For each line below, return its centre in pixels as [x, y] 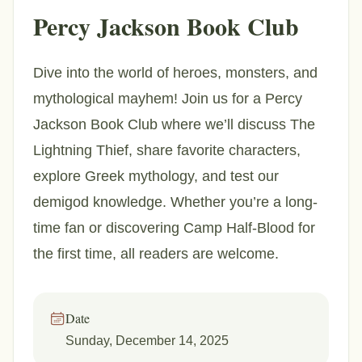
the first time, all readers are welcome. [156, 254]
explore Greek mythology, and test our [156, 176]
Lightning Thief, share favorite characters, [167, 150]
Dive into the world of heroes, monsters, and [175, 73]
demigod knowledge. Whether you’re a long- [175, 202]
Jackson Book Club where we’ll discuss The [174, 124]
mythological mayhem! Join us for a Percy [168, 99]
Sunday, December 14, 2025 [147, 341]
